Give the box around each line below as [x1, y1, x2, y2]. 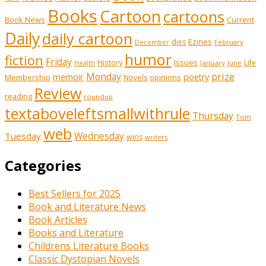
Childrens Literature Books [28, 239, 149, 252]
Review [34, 83, 81, 103]
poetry [183, 71, 209, 83]
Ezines [188, 36, 212, 47]
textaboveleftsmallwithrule [5, 103, 190, 123]
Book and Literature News [28, 199, 146, 213]
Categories [5, 155, 81, 175]
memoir [53, 70, 84, 83]
